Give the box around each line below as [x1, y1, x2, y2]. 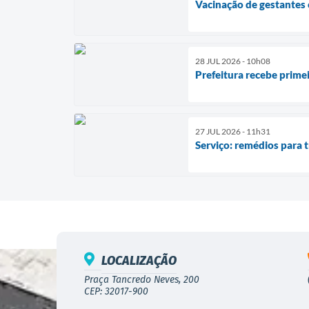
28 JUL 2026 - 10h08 [195, 55, 270, 66]
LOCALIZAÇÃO [101, 252, 177, 268]
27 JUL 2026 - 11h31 [195, 126, 270, 137]
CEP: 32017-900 [84, 285, 148, 297]
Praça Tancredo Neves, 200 [84, 273, 199, 286]
